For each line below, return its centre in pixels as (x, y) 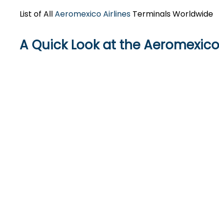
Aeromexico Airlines (93, 14)
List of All (37, 14)
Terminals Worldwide (172, 14)
